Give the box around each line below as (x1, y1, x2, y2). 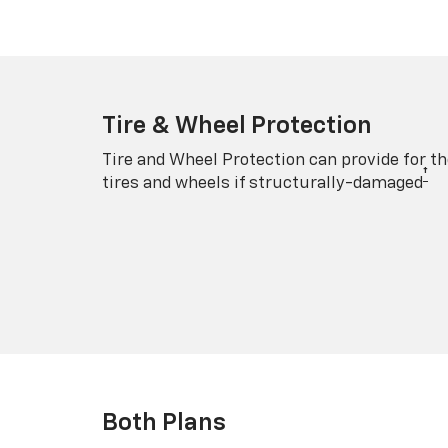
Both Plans (102, 410, 226, 435)
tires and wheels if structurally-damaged (102, 174, 423, 192)
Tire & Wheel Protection (102, 113, 372, 138)
